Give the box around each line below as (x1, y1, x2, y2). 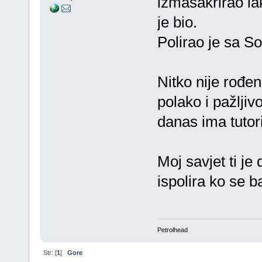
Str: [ (42, 249, 57, 256)
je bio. (157, 13, 197, 32)
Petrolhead (157, 226, 188, 233)
